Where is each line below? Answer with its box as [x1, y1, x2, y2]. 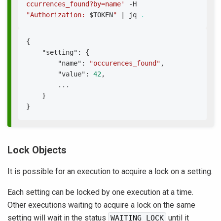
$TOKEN [89, 11, 113, 19]
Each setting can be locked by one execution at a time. [7, 187, 193, 197]
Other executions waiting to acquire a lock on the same [7, 200, 195, 210]
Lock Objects [7, 144, 67, 156]
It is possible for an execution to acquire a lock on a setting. [7, 167, 213, 176]
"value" [58, 70, 85, 78]
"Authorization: [26, 11, 89, 19]
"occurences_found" [89, 59, 160, 67]
